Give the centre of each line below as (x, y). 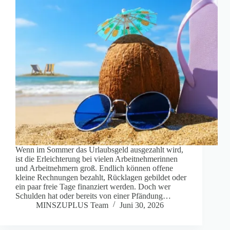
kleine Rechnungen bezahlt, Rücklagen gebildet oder (101, 178)
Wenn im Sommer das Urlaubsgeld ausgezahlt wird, (99, 150)
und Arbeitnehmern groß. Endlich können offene (94, 168)
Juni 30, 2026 (142, 205)
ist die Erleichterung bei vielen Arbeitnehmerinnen (97, 159)
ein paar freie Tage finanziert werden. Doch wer (93, 187)
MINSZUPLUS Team (72, 205)
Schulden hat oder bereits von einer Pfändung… (93, 196)
